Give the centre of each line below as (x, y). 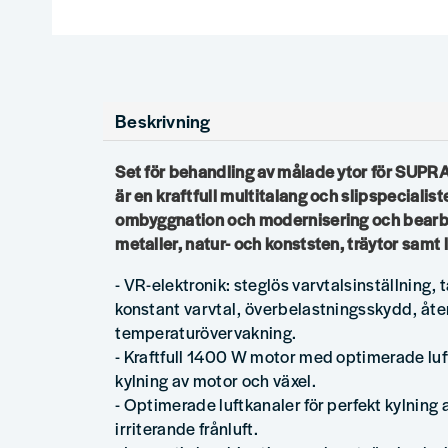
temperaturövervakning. (206, 332)
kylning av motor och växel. (215, 380)
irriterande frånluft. (186, 428)
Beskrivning (163, 120)
